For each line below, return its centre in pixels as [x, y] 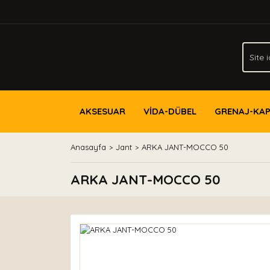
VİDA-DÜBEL [170, 111]
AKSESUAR [102, 111]
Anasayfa [88, 147]
